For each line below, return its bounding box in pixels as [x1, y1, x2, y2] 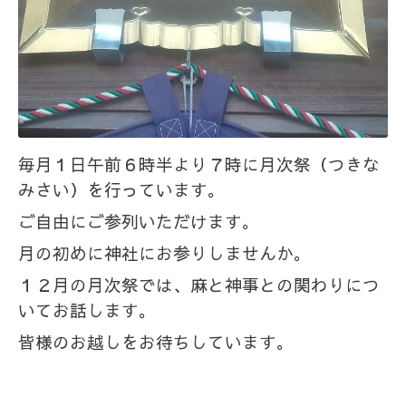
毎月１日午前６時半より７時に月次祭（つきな [18, 152, 380, 177]
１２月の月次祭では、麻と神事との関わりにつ [18, 273, 380, 297]
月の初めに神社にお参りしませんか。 [18, 241, 311, 266]
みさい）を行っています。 [18, 178, 225, 202]
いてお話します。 [18, 298, 156, 323]
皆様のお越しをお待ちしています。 [18, 330, 294, 354]
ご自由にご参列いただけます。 [18, 209, 259, 234]
